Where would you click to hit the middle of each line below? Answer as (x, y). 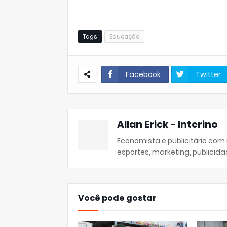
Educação (124, 36)
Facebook (143, 74)
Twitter (208, 74)
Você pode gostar (117, 198)
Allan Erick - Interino (167, 124)
